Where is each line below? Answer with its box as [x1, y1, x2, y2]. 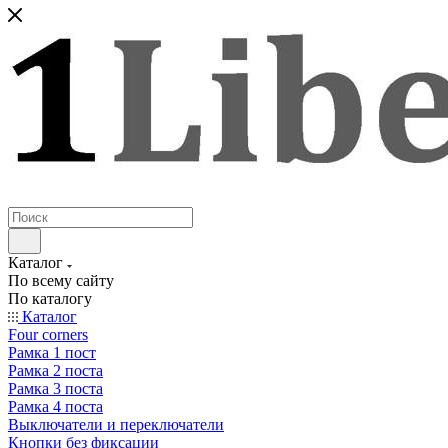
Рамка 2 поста [8, 362, 103, 379]
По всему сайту [8, 272, 114, 289]
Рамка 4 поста [8, 398, 103, 415]
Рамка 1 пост [8, 344, 96, 361]
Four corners [8, 326, 88, 343]
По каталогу [8, 290, 92, 307]
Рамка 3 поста [8, 380, 103, 397]
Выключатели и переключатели [8, 416, 224, 433]
